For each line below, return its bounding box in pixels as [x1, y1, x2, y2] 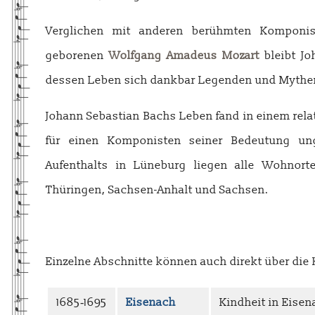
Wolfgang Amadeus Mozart [108, 48, 259, 63]
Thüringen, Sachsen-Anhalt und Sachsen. [46, 182, 269, 197]
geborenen [46, 48, 109, 63]
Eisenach [126, 295, 176, 309]
